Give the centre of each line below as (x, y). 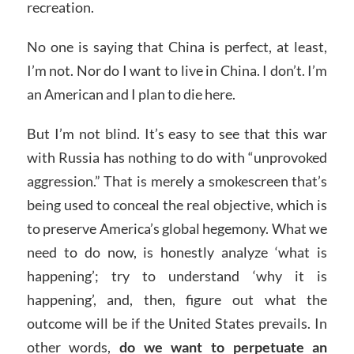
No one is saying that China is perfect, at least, (177, 46)
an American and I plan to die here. (131, 94)
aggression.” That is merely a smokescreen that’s (177, 181)
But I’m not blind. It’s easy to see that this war (177, 133)
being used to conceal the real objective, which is (177, 204)
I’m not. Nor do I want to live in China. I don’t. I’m (177, 70)
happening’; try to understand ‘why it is (177, 275)
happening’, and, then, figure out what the (177, 299)
